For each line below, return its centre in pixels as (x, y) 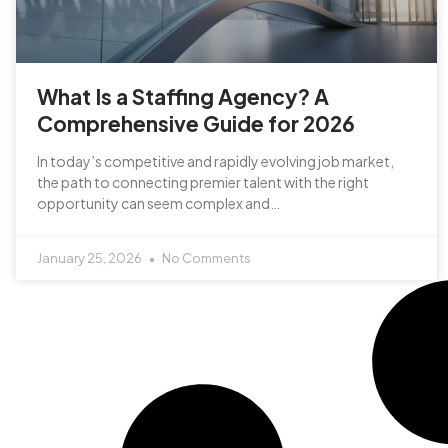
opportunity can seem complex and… (158, 202)
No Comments (205, 257)
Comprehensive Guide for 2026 (196, 123)
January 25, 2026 (90, 257)
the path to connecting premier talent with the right (203, 181)
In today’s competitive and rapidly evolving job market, (215, 160)
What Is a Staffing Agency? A (183, 96)
